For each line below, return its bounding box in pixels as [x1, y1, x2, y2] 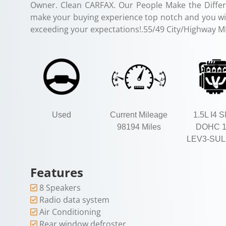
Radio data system [39, 194, 109, 205]
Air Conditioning [39, 206, 101, 217]
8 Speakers [39, 182, 81, 193]
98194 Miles [117, 122, 161, 131]
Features [30, 163, 83, 181]
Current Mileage [110, 110, 168, 119]
